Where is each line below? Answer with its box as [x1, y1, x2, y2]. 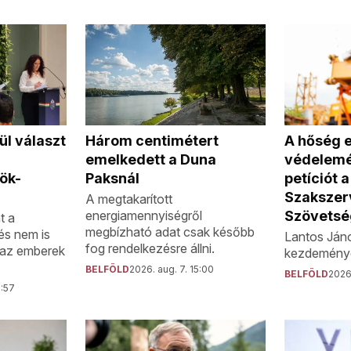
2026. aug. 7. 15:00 [129, 262, 215, 275]
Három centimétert [85, 132, 219, 149]
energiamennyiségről [85, 207, 203, 223]
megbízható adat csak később [85, 223, 255, 240]
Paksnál [85, 169, 140, 186]
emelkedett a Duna [85, 150, 217, 168]
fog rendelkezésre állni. [85, 240, 215, 256]
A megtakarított [85, 190, 173, 207]
